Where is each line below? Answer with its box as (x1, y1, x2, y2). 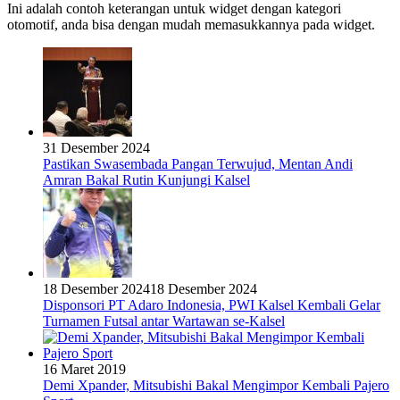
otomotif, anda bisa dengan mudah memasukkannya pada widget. (7, 16, 375, 32)
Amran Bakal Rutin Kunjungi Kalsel (43, 171, 250, 187)
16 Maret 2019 (43, 361, 126, 377)
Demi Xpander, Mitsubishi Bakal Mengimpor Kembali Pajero (43, 377, 389, 393)
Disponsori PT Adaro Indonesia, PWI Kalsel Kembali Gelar (43, 296, 380, 312)
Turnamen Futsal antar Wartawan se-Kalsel (43, 312, 285, 329)
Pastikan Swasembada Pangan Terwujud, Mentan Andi (43, 155, 353, 171)
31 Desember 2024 (43, 139, 150, 155)
